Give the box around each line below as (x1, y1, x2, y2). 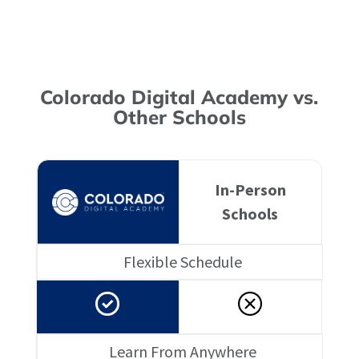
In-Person (214, 179, 286, 200)
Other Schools (112, 105, 246, 130)
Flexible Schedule (123, 252, 243, 272)
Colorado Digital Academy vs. (40, 85, 319, 110)
